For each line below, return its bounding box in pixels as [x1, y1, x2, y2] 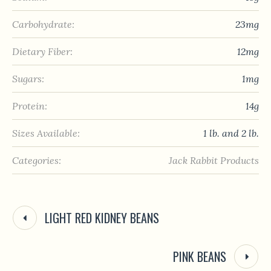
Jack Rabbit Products [169, 154, 259, 166]
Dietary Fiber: [12, 45, 73, 57]
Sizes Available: [12, 126, 80, 139]
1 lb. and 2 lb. [203, 126, 259, 139]
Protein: [12, 99, 47, 112]
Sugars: [12, 72, 44, 85]
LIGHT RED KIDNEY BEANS [45, 208, 159, 227]
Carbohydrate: [12, 18, 74, 30]
